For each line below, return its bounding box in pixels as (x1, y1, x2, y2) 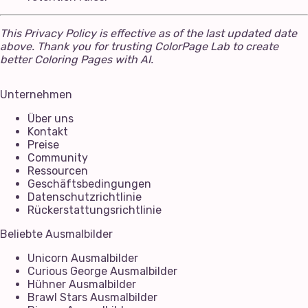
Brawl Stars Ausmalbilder (27, 290, 157, 304)
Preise (27, 137, 59, 151)
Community (27, 151, 88, 164)
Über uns (27, 111, 74, 125)
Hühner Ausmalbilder (27, 277, 136, 291)
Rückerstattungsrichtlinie (27, 203, 162, 217)
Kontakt (27, 124, 68, 138)
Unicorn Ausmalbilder (27, 251, 138, 265)
